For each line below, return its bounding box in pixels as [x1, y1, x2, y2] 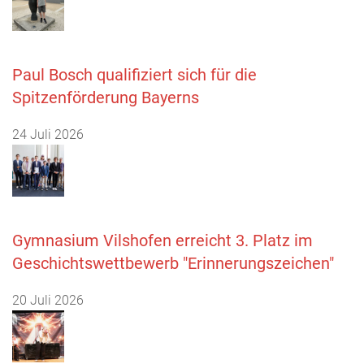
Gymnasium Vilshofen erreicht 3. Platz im [12, 230, 313, 250]
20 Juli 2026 [12, 292, 84, 308]
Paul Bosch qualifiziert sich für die [12, 64, 257, 84]
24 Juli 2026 [12, 126, 84, 142]
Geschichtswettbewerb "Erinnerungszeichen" [12, 253, 334, 273]
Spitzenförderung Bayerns [12, 87, 199, 107]
